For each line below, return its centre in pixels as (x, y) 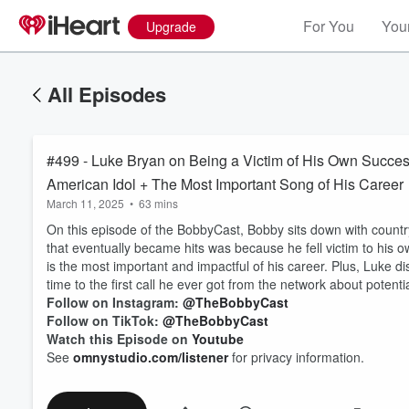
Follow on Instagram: (115, 302)
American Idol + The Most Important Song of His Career (225, 184)
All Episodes (107, 94)
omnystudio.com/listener (151, 357)
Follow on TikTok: (105, 320)
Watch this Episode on (119, 339)
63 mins (158, 203)
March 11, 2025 (85, 203)
